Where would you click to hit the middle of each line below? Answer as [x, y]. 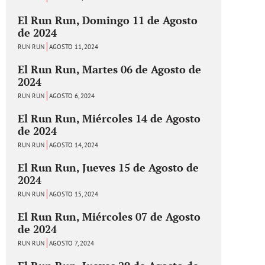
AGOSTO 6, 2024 [72, 96]
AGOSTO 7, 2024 [72, 243]
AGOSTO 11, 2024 [74, 46]
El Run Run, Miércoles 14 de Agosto [109, 118]
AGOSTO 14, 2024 [74, 145]
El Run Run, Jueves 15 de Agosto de [108, 167]
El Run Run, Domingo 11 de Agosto [108, 20]
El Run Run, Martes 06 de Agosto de [109, 69]
